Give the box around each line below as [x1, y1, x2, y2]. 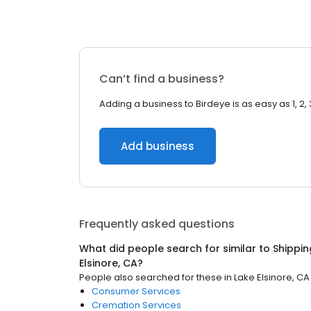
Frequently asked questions [79, 216, 235, 232]
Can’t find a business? [99, 71, 224, 87]
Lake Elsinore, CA [234, 271, 310, 284]
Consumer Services [92, 285, 180, 298]
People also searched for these [79, 271, 222, 284]
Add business [121, 139, 194, 153]
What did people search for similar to [79, 242, 273, 255]
